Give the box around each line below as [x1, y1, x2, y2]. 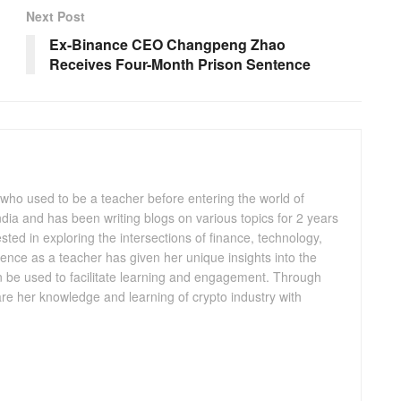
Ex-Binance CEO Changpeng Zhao [49, 33, 286, 55]
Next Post [26, 6, 85, 25]
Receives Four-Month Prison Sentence [49, 53, 311, 74]
